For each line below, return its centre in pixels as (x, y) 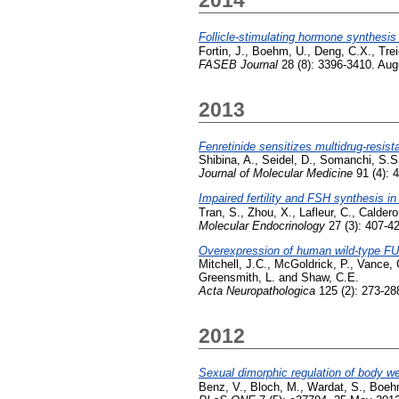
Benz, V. (221, 387)
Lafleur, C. (326, 212)
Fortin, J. (222, 51)
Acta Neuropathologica (257, 290)
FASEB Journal (238, 64)
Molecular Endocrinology (262, 225)
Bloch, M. (275, 387)
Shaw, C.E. (330, 277)
